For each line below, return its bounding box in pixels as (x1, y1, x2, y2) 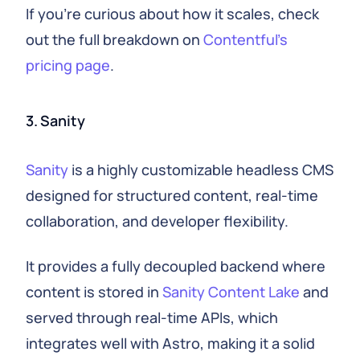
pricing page (26, 55, 110, 75)
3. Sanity (26, 111, 85, 130)
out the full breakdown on (26, 30, 203, 49)
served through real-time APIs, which (26, 308, 278, 327)
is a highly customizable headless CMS (68, 160, 333, 179)
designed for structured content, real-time (26, 186, 318, 205)
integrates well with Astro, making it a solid (26, 333, 315, 353)
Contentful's (203, 30, 288, 49)
